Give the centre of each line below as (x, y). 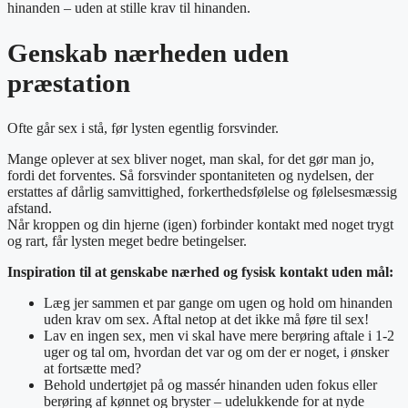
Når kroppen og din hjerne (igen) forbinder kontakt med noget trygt (200, 224)
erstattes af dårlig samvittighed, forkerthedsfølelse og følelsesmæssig (202, 192)
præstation (69, 82)
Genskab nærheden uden (148, 52)
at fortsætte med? (92, 368)
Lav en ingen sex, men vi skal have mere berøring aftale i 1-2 (219, 336)
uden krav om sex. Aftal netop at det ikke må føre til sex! (206, 319)
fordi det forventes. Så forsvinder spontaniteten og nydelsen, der (190, 175)
